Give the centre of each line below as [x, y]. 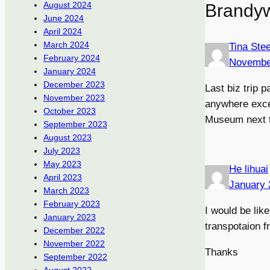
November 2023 [74, 98]
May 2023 [62, 164]
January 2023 [70, 217]
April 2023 [63, 177]
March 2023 [66, 191]
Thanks [221, 252]
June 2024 [64, 18]
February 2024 [72, 58]
